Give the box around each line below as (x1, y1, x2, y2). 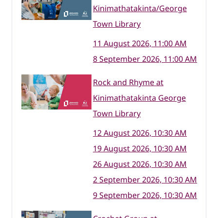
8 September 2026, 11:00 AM (93, 54, 197, 64)
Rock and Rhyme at (93, 77, 163, 88)
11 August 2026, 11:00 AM (93, 38, 187, 49)
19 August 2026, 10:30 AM (93, 143, 187, 154)
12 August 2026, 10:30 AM (93, 127, 187, 138)
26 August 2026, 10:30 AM (93, 159, 187, 169)
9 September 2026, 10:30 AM (93, 190, 197, 200)
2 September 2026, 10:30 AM (93, 174, 197, 185)
